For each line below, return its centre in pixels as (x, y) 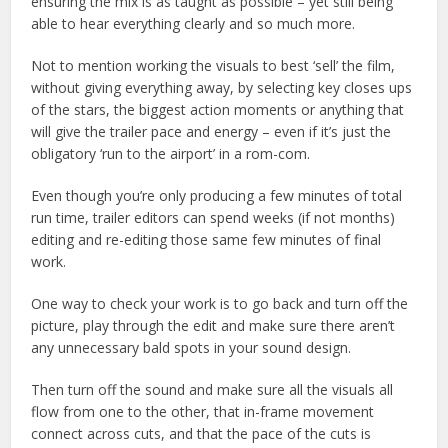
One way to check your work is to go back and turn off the (220, 303)
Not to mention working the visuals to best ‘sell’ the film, (213, 65)
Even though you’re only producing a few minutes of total (217, 195)
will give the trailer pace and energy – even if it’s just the (211, 131)
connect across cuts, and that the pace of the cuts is (201, 433)
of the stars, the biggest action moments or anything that (218, 109)
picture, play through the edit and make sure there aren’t (213, 325)
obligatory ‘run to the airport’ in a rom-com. (171, 153)
